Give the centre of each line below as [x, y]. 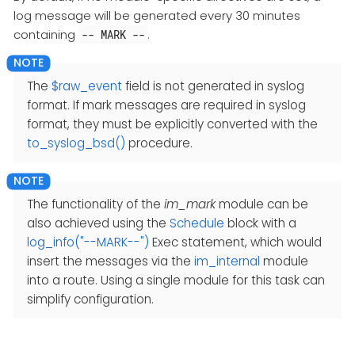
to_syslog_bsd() [76, 143]
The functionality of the [95, 204]
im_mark [190, 204]
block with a [260, 223]
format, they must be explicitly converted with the [172, 124]
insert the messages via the [111, 261]
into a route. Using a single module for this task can [176, 280]
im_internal [227, 261]
